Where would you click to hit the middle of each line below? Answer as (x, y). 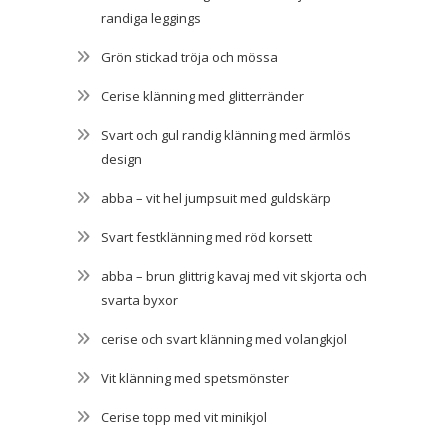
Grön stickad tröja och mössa (189, 56)
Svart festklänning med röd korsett (206, 236)
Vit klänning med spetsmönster (195, 377)
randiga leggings (151, 17)
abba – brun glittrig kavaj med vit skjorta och (234, 275)
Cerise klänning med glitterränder (202, 95)
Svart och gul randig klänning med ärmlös (226, 134)
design (121, 158)
